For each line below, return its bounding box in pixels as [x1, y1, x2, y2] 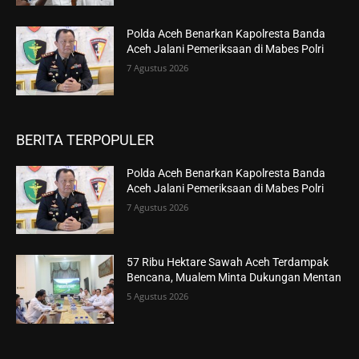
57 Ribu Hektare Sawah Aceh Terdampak [127, 256, 329, 269]
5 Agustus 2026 [127, 290, 189, 303]
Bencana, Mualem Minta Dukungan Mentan [127, 271, 342, 284]
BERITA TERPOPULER [16, 131, 154, 148]
